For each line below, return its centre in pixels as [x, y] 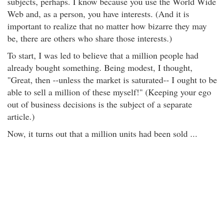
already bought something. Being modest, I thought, [100, 67]
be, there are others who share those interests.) [90, 38]
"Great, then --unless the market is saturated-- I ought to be [112, 80]
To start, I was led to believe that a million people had [103, 55]
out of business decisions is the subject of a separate [100, 104]
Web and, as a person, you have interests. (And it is [98, 14]
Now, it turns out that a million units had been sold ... [102, 133]
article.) [21, 116]
